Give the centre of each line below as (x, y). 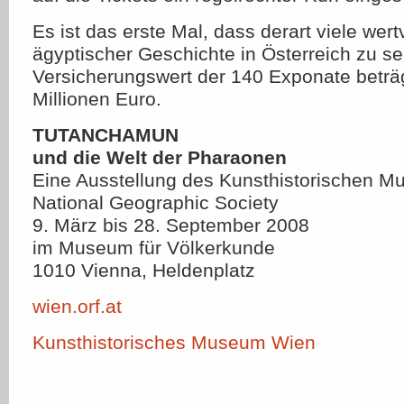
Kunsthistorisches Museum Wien (174, 342)
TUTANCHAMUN (106, 135)
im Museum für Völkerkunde (154, 248)
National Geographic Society (156, 202)
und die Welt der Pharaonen (160, 157)
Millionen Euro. (97, 99)
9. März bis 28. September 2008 (171, 225)
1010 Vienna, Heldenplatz (144, 270)
